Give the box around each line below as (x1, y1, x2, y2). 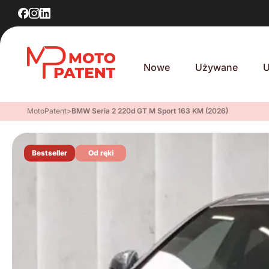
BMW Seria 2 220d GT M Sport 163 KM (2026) (71, 106, 228, 115)
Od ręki (88, 148, 113, 157)
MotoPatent (27, 106, 67, 115)
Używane (195, 61, 238, 73)
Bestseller (32, 148, 67, 157)
